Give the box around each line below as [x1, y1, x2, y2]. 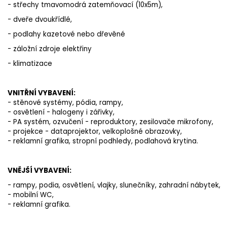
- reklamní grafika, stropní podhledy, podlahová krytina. [8, 136, 198, 146]
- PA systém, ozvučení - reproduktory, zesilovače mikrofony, [8, 117, 213, 127]
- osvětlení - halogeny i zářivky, [8, 107, 115, 118]
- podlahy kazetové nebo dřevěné [8, 29, 125, 40]
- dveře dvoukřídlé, [8, 15, 72, 25]
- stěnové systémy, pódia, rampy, [8, 98, 123, 108]
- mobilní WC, [8, 190, 54, 200]
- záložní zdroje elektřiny [8, 44, 92, 54]
